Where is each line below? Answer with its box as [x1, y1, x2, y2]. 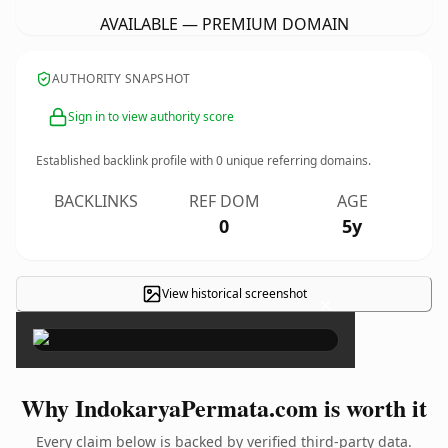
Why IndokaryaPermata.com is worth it [21, 390, 427, 425]
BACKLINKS [54, 190, 138, 212]
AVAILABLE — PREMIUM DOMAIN [99, 13, 349, 35]
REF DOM [188, 190, 260, 212]
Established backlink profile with [36, 152, 216, 169]
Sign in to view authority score [68, 108, 234, 125]
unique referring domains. [223, 152, 371, 169]
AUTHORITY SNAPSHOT [52, 70, 191, 87]
